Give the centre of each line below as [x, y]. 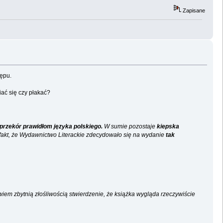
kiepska [167, 126]
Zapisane [193, 10]
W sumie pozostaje [129, 126]
